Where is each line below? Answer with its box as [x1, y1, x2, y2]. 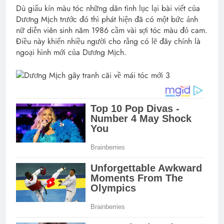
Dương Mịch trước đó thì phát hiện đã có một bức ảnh [16, 13, 198, 25]
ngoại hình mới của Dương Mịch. [16, 46, 126, 58]
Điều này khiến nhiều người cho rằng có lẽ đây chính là [16, 35, 200, 47]
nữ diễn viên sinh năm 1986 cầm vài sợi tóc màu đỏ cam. [16, 24, 207, 36]
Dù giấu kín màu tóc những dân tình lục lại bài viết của [16, 2, 200, 14]
